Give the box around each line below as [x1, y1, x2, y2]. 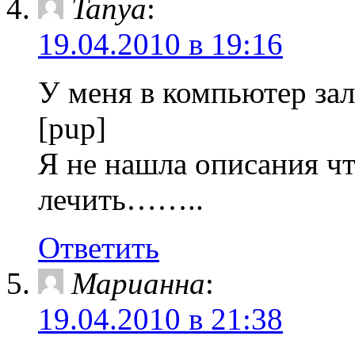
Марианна [71, 266, 205, 300]
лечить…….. [38, 182, 204, 216]
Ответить [38, 231, 159, 265]
